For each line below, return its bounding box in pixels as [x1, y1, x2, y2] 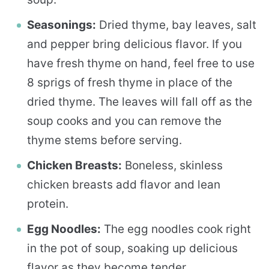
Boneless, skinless [122, 158, 223, 172]
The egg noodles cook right [101, 222, 251, 236]
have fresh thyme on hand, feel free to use [27, 56, 255, 70]
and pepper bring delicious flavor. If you [27, 37, 242, 51]
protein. [27, 196, 68, 211]
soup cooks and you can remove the [27, 113, 222, 128]
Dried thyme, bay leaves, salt [96, 17, 256, 32]
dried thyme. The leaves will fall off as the [27, 94, 252, 109]
